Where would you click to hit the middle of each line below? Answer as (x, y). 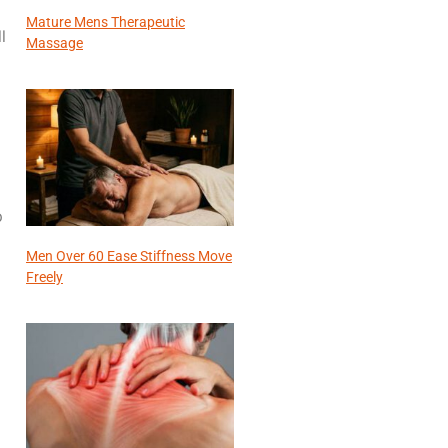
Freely (44, 276)
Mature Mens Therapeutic (105, 21)
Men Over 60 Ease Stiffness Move (129, 255)
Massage (54, 42)
